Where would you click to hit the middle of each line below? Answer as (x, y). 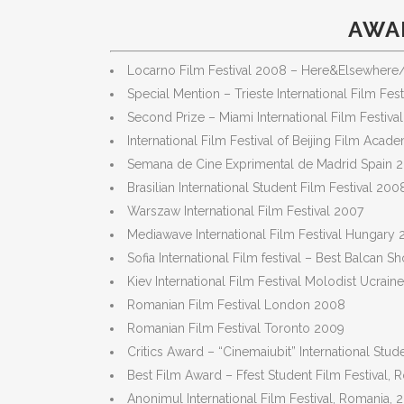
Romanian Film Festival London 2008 (236, 305)
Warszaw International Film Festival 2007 (245, 211)
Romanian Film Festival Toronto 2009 (236, 328)
